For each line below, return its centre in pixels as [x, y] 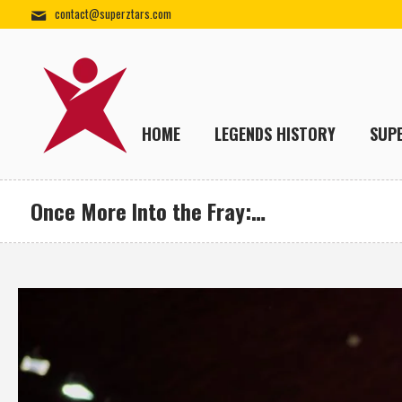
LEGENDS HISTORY [275, 133]
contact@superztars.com [113, 14]
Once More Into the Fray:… [148, 211]
